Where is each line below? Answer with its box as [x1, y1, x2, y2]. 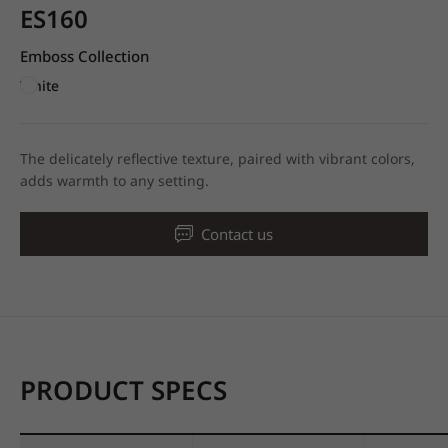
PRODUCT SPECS [20, 372, 227, 408]
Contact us [201, 223, 273, 244]
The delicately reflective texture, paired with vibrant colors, [20, 149, 415, 168]
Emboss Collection [20, 46, 149, 66]
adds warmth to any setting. [20, 171, 209, 190]
